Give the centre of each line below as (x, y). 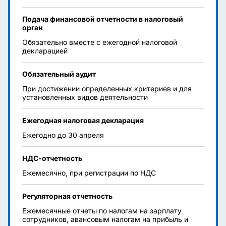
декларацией (45, 51)
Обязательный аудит (59, 74)
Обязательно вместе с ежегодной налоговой (100, 42)
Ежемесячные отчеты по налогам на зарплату (102, 211)
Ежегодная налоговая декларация (83, 120)
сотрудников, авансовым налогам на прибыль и (105, 219)
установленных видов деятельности (85, 97)
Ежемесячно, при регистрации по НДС (89, 173)
